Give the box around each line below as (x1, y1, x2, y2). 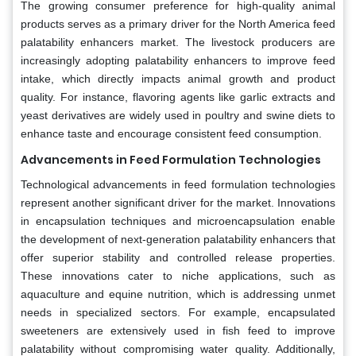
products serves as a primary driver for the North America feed (21, 17, 335, 31)
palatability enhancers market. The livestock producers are (21, 36, 335, 49)
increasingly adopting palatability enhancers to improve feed (21, 54, 335, 68)
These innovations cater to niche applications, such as (21, 269, 335, 283)
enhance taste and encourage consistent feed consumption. (21, 127, 322, 141)
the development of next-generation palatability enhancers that (21, 233, 335, 246)
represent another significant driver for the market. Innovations (21, 196, 335, 210)
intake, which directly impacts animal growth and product (21, 72, 335, 86)
